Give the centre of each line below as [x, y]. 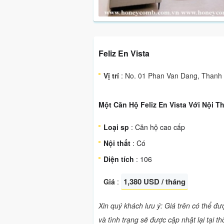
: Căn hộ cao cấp [157, 127]
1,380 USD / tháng [154, 181]
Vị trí [111, 75]
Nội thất [117, 143]
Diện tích [119, 159]
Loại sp [116, 127]
